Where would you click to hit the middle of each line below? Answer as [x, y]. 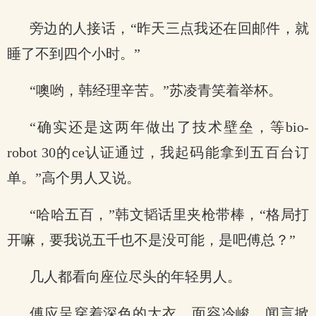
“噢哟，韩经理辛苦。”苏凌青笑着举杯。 [156, 90]
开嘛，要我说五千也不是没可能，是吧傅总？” [151, 240]
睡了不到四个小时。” [74, 54]
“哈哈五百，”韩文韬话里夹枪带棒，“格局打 [169, 214]
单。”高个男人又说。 [74, 178]
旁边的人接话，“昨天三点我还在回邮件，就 [169, 28]
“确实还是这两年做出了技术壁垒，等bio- [169, 127]
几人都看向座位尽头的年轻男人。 [135, 276]
